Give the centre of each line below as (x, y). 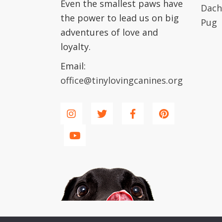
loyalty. (76, 47)
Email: (73, 66)
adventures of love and (109, 32)
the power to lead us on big (120, 18)
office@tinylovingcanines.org (122, 80)
